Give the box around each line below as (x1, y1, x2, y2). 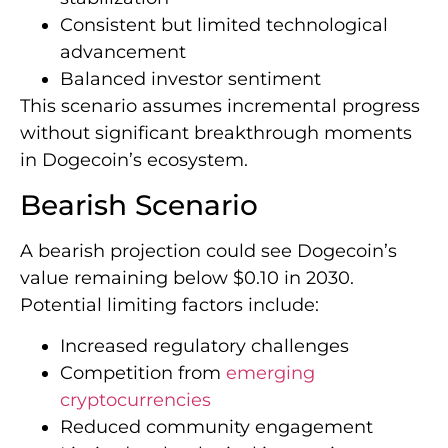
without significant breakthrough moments (20, 122, 412, 145)
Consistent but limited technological (60, 14, 388, 37)
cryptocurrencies (60, 389, 211, 412)
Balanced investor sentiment (60, 68, 321, 91)
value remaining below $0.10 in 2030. (20, 266, 354, 289)
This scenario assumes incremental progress (20, 95, 420, 118)
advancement (60, 41, 186, 64)
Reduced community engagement (60, 416, 373, 439)
